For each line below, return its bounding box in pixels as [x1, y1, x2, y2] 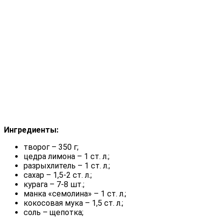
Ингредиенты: [4, 125, 58, 135]
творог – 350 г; [24, 142, 79, 152]
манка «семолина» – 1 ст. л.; [24, 189, 126, 198]
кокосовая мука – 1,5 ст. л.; [24, 198, 123, 208]
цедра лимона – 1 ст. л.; [24, 151, 110, 161]
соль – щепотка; [24, 207, 83, 217]
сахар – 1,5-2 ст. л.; [24, 170, 92, 180]
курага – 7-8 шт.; [24, 179, 84, 189]
